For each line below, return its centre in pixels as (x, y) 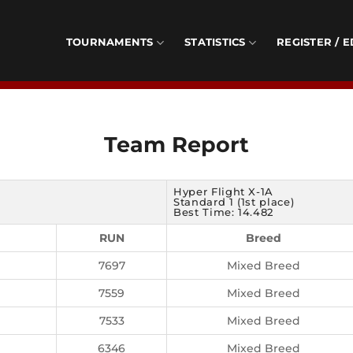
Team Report (176, 144)
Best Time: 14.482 (224, 212)
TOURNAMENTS (110, 42)
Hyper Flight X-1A (224, 191)
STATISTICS (215, 42)
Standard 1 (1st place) (234, 202)
